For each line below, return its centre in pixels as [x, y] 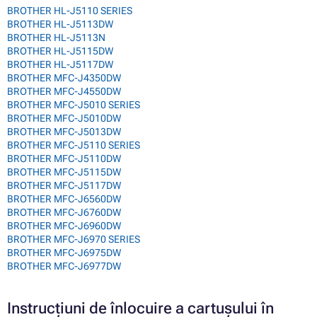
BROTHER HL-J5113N [56, 38]
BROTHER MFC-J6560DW [64, 199]
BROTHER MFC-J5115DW [64, 172]
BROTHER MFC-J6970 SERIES [74, 240]
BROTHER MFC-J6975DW [64, 253]
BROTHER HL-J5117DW [60, 65]
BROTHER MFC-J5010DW [64, 119]
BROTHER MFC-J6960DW [64, 226]
